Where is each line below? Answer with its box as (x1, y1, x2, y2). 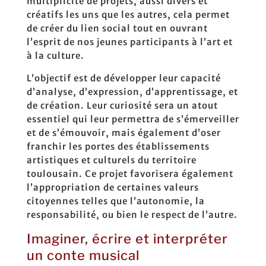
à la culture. (26, 50, 84, 61)
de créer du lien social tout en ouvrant (26, 23, 208, 34)
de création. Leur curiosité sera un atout (26, 100, 218, 111)
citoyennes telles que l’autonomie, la (26, 195, 205, 207)
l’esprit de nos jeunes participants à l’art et (26, 36, 233, 47)
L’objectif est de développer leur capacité (26, 72, 221, 84)
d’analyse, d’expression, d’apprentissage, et (26, 86, 238, 97)
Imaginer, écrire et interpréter (26, 231, 228, 246)
